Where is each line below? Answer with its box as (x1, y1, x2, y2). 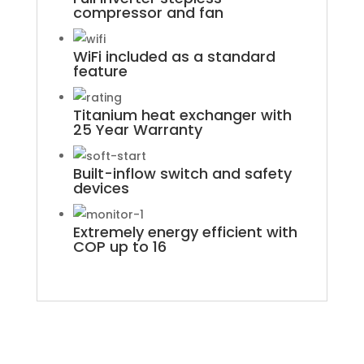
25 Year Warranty (72, 119, 202, 140)
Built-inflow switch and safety (72, 162, 292, 184)
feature (72, 60, 128, 81)
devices (72, 177, 129, 198)
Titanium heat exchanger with (72, 104, 292, 125)
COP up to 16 (72, 236, 167, 257)
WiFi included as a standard (72, 45, 275, 67)
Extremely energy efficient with (72, 221, 297, 242)
